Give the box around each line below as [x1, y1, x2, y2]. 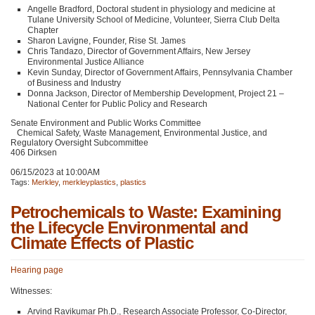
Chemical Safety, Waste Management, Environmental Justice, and [11, 128, 267, 139]
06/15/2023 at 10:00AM [11, 167, 100, 178]
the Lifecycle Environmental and [11, 218, 248, 238]
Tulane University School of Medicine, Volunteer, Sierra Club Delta [27, 15, 280, 25]
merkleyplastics [63, 178, 116, 187]
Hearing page [11, 265, 63, 276]
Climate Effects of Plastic [11, 233, 193, 253]
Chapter [27, 25, 58, 36]
